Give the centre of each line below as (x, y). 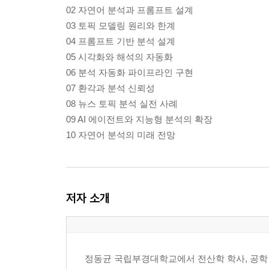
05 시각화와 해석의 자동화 (119, 57)
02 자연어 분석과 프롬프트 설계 (130, 10)
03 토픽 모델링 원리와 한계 (121, 26)
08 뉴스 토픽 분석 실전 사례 (122, 104)
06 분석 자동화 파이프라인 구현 (130, 73)
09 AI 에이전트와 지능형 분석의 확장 (139, 119)
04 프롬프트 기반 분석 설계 (121, 41)
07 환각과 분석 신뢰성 (110, 88)
